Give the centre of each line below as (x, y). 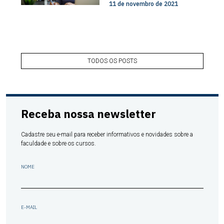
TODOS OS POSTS (112, 61)
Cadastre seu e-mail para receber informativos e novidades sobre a (107, 135)
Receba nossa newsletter (88, 114)
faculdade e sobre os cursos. (58, 144)
